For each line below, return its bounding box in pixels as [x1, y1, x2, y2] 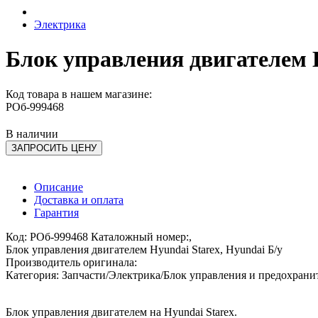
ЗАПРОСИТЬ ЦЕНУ [11, 142, 97, 153]
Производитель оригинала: [6, 256, 137, 268]
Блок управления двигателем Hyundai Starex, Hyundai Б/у [6, 243, 283, 256]
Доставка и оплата [34, 193, 124, 206]
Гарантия [34, 206, 79, 219]
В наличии [6, 127, 58, 140]
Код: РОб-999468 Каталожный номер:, [6, 230, 192, 243]
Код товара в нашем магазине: [6, 87, 152, 100]
